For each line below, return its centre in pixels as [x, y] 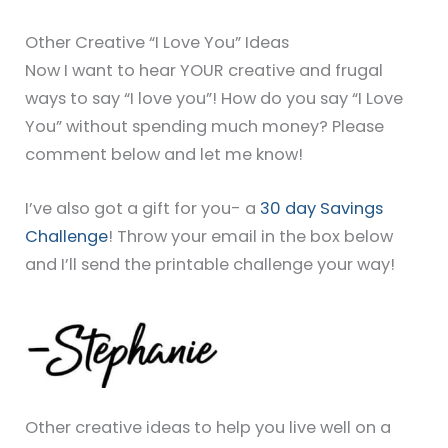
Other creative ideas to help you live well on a [208, 428]
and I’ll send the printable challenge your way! [210, 264]
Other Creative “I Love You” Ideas [157, 42]
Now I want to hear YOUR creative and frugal [204, 70]
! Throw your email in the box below [251, 236]
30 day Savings [322, 208]
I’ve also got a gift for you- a [143, 208]
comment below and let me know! [164, 154]
